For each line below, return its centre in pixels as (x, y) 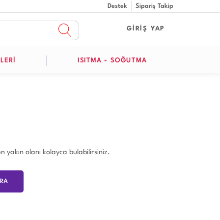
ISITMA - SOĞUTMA (112, 61)
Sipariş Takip (154, 6)
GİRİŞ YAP (146, 29)
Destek (117, 6)
